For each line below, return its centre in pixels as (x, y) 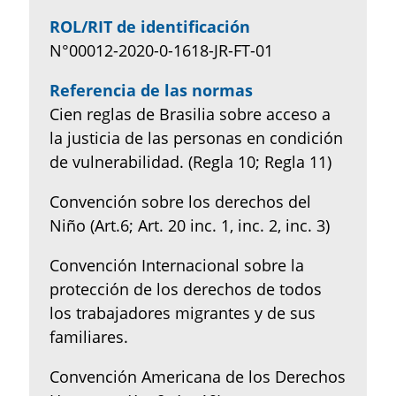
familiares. (88, 336)
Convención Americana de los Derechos (197, 376)
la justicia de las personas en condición (196, 137)
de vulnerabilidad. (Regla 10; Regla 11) (190, 161)
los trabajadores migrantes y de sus (182, 312)
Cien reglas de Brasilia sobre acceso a (190, 114)
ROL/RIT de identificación (149, 26)
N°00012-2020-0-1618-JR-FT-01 (161, 50)
